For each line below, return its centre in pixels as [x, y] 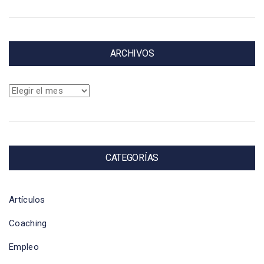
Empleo [24, 247]
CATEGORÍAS [132, 158]
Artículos [27, 200]
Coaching [28, 224]
